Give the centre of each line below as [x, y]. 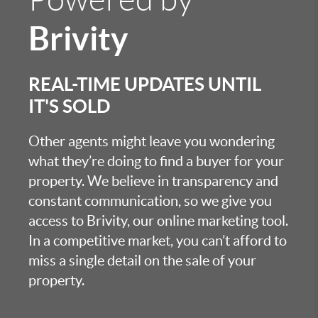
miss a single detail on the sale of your [142, 261]
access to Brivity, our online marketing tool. [158, 221]
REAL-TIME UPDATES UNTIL [145, 84]
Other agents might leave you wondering [152, 142]
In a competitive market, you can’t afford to [158, 241]
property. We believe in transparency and [153, 181]
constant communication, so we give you [150, 201]
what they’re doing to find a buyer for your [156, 161]
